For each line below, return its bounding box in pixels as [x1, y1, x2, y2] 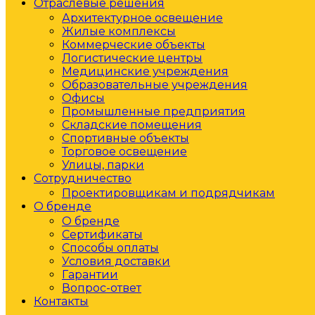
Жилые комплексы [62, 25, 176, 38]
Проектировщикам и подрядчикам [62, 186, 275, 200]
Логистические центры [62, 51, 202, 65]
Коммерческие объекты [62, 38, 205, 51]
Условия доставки [62, 255, 170, 268]
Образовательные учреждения [62, 78, 247, 91]
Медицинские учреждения [62, 65, 229, 78]
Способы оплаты [62, 241, 159, 255]
